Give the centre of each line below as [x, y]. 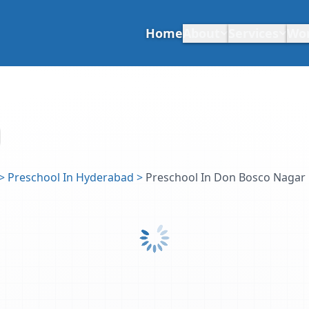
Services [253, 33]
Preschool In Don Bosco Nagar [226, 177]
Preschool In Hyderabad [71, 177]
